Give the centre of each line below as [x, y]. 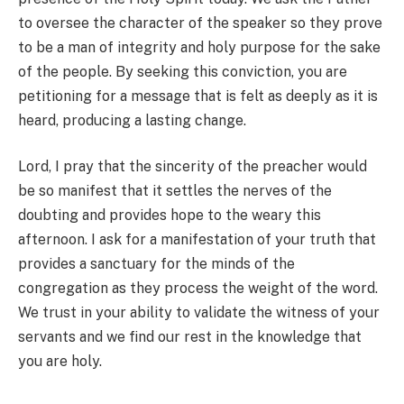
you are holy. [60, 362]
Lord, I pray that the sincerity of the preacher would [193, 167]
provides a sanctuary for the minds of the [156, 264]
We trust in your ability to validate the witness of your [199, 313]
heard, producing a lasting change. [132, 120]
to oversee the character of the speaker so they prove [200, 23]
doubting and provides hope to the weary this [170, 216]
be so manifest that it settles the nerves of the [175, 191]
